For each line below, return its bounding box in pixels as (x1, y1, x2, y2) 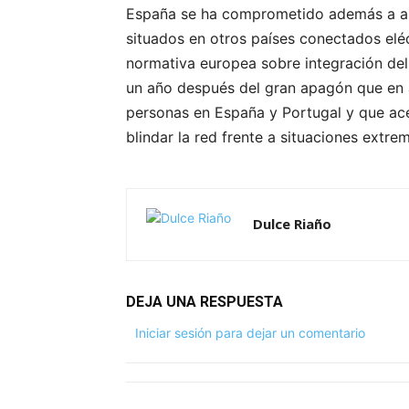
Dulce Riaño (253, 214, 331, 233)
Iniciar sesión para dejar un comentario (135, 324, 365, 341)
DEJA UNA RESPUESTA (126, 292, 283, 310)
